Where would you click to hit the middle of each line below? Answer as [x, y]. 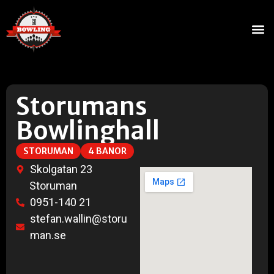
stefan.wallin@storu [78, 219]
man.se [48, 235]
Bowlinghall [88, 131]
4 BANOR [107, 151]
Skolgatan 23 [61, 169]
